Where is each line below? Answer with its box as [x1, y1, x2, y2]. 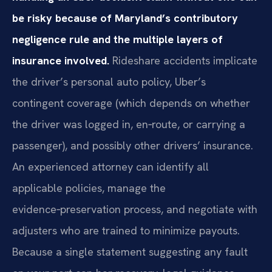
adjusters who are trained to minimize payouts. [12, 223, 240, 237]
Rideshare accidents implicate [109, 53, 257, 67]
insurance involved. [12, 53, 109, 67]
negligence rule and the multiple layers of [12, 32, 223, 46]
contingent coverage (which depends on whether [12, 95, 250, 110]
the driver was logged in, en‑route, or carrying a [12, 117, 245, 131]
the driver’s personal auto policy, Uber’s [12, 74, 206, 89]
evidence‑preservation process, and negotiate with [12, 202, 257, 216]
